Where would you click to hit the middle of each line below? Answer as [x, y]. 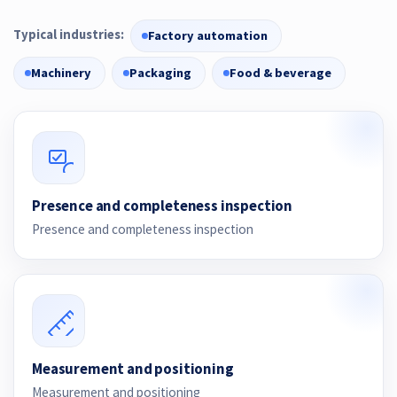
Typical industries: [69, 34]
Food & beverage [280, 72]
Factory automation [208, 35]
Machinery [61, 72]
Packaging [160, 72]
